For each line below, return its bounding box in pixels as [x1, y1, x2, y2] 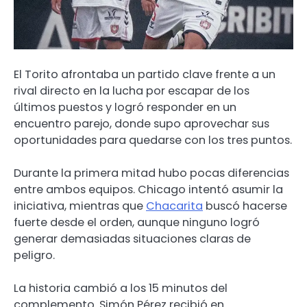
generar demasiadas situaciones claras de [14, 230, 251, 247]
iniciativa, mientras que [14, 197, 146, 214]
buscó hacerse [203, 197, 287, 214]
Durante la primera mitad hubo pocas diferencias [14, 164, 289, 181]
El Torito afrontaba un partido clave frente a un [14, 66, 275, 82]
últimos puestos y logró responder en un [14, 99, 236, 115]
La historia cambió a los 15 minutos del [14, 280, 228, 296]
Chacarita [146, 197, 203, 214]
